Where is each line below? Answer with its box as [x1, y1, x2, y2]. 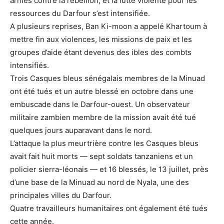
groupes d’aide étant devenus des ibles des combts [10, 47, 191, 57]
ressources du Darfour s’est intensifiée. [10, 8, 152, 18]
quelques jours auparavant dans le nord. [10, 125, 154, 135]
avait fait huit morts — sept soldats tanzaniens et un [10, 151, 193, 161]
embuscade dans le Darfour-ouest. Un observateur [10, 99, 190, 109]
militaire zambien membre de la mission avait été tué [10, 112, 196, 122]
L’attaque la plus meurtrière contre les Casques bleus [10, 138, 198, 148]
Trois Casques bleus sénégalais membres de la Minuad [10, 73, 205, 83]
